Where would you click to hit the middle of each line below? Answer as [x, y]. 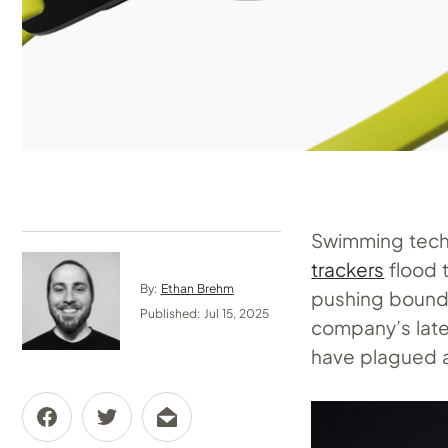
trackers [348, 268]
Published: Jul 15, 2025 [205, 314]
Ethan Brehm [197, 289]
